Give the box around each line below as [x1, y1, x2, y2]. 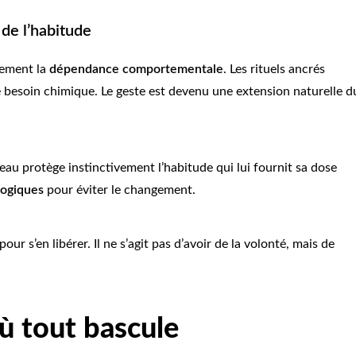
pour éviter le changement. [44, 184, 195, 197]
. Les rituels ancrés [223, 63, 325, 76]
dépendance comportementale [49, 63, 223, 76]
